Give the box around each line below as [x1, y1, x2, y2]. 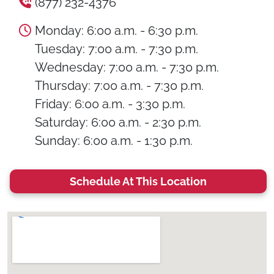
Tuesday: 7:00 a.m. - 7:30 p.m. [35, 42, 198, 56]
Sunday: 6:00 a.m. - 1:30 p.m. [35, 133, 193, 148]
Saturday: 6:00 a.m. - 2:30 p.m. [35, 115, 201, 130]
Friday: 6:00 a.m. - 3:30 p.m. [35, 97, 185, 111]
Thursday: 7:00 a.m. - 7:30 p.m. [35, 78, 204, 93]
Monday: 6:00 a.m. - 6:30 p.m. [35, 23, 198, 38]
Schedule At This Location [70, 175, 207, 188]
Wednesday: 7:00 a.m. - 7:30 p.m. [35, 60, 219, 75]
